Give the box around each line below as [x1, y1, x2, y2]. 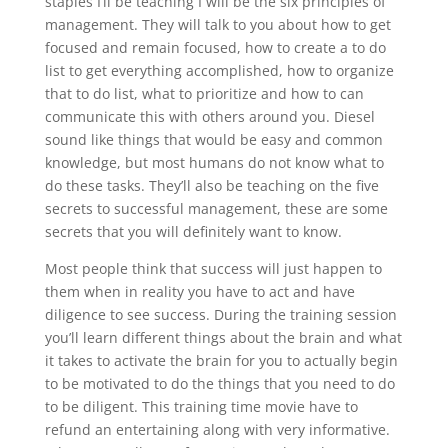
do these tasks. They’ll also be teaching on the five [44, 176, 379, 196]
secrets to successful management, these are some [44, 199, 388, 219]
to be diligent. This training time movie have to [44, 397, 358, 417]
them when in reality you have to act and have [44, 282, 355, 302]
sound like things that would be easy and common [44, 130, 383, 150]
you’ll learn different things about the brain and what [44, 328, 402, 348]
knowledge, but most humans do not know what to [44, 153, 384, 173]
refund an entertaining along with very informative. [44, 420, 390, 440]
